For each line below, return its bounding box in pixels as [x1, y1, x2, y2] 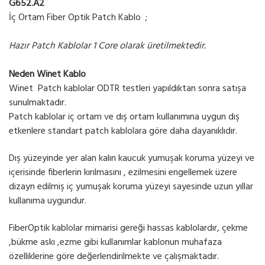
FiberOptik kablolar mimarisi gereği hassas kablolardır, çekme [9, 221, 248, 237]
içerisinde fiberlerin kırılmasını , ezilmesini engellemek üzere [9, 165, 237, 181]
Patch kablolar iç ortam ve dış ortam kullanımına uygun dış [9, 109, 240, 125]
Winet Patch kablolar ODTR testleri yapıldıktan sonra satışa [9, 81, 246, 97]
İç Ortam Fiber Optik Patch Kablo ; [9, 10, 147, 26]
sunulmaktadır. [9, 95, 66, 111]
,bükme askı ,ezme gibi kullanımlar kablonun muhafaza [9, 235, 222, 251]
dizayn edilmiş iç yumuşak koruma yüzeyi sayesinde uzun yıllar [9, 179, 253, 195]
